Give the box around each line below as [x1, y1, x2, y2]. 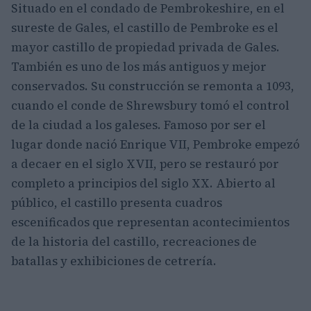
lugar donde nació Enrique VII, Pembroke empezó [11, 136, 300, 153]
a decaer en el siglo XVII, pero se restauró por [11, 155, 279, 172]
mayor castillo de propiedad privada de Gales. [11, 39, 280, 56]
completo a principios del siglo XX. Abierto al [11, 175, 276, 192]
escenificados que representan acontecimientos [11, 214, 289, 230]
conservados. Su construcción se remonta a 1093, [11, 78, 294, 94]
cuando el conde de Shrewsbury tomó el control [11, 97, 289, 114]
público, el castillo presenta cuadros [11, 194, 222, 211]
